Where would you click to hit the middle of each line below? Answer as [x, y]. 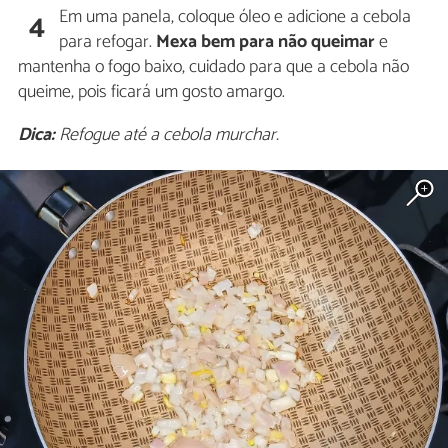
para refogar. [108, 42]
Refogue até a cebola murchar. [167, 135]
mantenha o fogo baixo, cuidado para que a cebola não [213, 67]
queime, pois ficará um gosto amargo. [151, 92]
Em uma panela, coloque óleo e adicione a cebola [235, 17]
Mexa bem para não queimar [266, 42]
